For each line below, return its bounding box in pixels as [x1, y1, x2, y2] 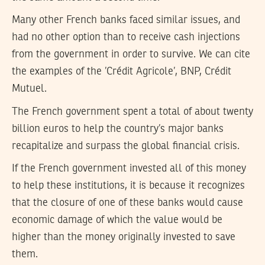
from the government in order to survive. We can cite [12, 49, 250, 60]
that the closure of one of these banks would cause [12, 198, 243, 209]
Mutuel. [12, 83, 47, 95]
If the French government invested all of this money [12, 163, 246, 174]
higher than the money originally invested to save [12, 232, 235, 243]
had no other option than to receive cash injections [12, 32, 240, 43]
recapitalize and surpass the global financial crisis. [12, 140, 240, 151]
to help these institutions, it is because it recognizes [12, 180, 245, 192]
